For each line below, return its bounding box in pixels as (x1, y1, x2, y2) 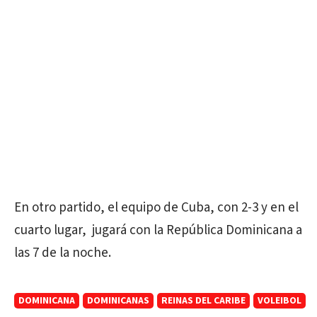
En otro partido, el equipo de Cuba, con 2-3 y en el (14, 198, 299, 217)
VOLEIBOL (258, 294, 301, 308)
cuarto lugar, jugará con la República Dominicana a (14, 221, 302, 240)
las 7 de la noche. (14, 243, 111, 263)
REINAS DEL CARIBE (161, 294, 246, 308)
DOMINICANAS (87, 294, 149, 308)
